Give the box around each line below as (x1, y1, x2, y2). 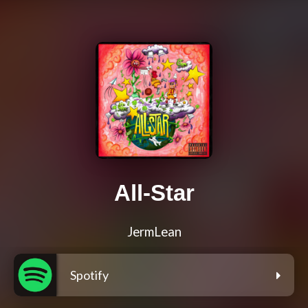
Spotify (70, 267, 109, 283)
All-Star (113, 180, 195, 206)
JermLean (126, 224, 181, 240)
